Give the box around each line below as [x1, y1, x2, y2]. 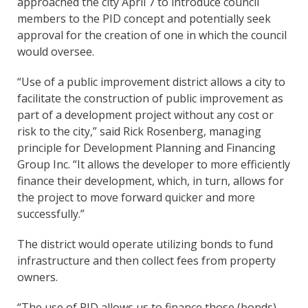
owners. [17, 269, 58, 285]
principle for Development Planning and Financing [17, 140, 276, 156]
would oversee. [17, 44, 94, 60]
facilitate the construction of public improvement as [17, 91, 283, 107]
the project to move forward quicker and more [17, 190, 255, 206]
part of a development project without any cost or [17, 107, 274, 123]
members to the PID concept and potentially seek [17, 11, 271, 27]
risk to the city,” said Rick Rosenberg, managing [17, 124, 261, 140]
